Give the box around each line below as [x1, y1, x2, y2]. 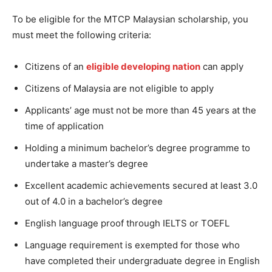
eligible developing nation [86, 61, 200, 72]
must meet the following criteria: [12, 29, 151, 41]
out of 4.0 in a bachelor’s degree [25, 195, 163, 207]
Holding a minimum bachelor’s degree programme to [25, 142, 250, 154]
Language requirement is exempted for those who [25, 239, 240, 251]
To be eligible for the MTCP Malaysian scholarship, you [12, 13, 248, 25]
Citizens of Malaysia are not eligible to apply [25, 83, 214, 94]
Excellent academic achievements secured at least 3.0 [25, 180, 257, 191]
